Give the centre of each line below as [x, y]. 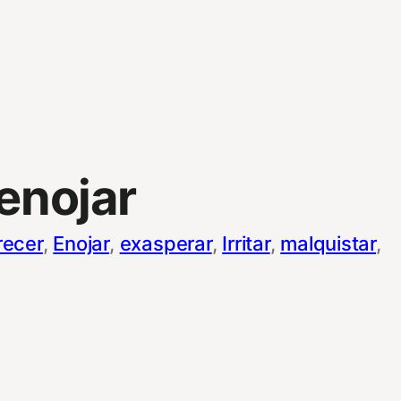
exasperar [166, 243]
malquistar [328, 243]
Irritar [246, 243]
